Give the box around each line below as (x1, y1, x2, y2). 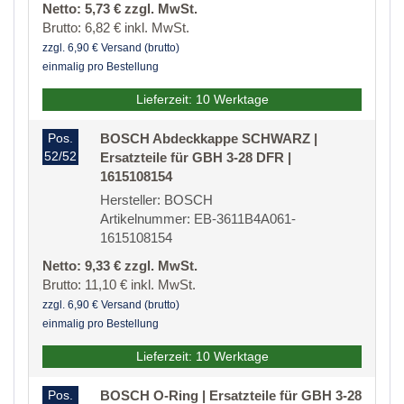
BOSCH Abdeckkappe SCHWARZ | (100, 131, 317, 147)
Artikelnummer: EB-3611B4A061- (100, 211, 296, 227)
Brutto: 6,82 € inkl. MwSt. (42, 20, 189, 36)
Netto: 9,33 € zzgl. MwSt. (42, 258, 197, 274)
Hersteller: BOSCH (100, 192, 213, 208)
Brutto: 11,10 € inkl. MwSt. (42, 277, 196, 293)
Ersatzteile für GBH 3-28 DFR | (100, 150, 291, 166)
